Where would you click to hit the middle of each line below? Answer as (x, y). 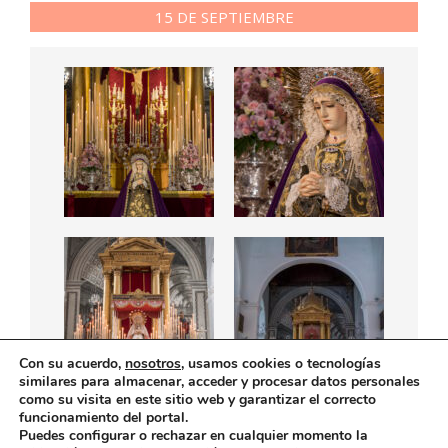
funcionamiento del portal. (103, 417)
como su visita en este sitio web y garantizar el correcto (197, 399)
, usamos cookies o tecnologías (281, 363)
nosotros (153, 363)
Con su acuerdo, (72, 363)
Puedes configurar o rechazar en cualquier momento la (193, 435)
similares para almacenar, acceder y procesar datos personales (219, 381)
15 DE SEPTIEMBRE (224, 16)
